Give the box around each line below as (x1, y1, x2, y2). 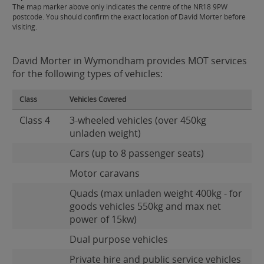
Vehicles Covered (70, 94, 126, 104)
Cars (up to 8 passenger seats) (70, 147, 204, 160)
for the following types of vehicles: (12, 67, 163, 80)
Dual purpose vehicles (70, 233, 168, 246)
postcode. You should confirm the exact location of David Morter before (12, 12, 246, 22)
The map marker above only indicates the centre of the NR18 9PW (12, 2, 227, 12)
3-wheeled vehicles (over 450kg (70, 114, 206, 127)
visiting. (12, 22, 37, 32)
